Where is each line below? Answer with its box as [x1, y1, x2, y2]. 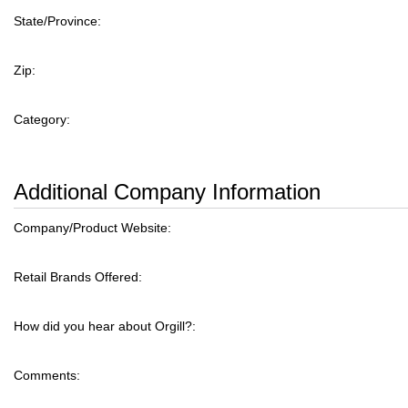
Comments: [14, 368, 80, 382]
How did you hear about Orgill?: [14, 319, 196, 333]
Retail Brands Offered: [14, 270, 142, 284]
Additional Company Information [14, 179, 321, 204]
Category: [14, 112, 70, 127]
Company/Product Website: [14, 220, 171, 235]
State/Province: [14, 14, 101, 28]
